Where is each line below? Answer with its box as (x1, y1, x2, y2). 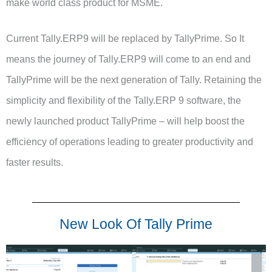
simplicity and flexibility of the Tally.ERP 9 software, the (6, 95, 241, 106)
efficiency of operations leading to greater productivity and (6, 137, 253, 148)
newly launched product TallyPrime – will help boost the (6, 116, 245, 127)
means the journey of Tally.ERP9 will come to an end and (6, 54, 251, 65)
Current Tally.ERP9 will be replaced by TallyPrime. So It (6, 33, 244, 44)
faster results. (6, 157, 63, 168)
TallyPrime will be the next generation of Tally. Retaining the (6, 75, 262, 86)
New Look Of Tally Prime (59, 216, 212, 232)
